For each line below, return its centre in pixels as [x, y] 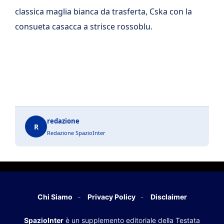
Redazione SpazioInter [76, 133]
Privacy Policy [111, 197]
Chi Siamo [55, 197]
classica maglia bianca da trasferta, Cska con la [103, 11]
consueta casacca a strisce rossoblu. [84, 26]
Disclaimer [168, 197]
